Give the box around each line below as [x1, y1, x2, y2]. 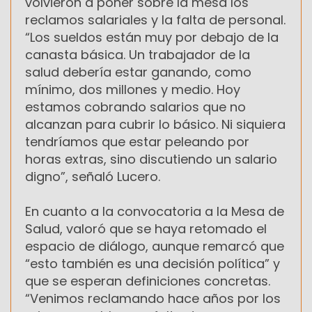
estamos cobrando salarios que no [25, 98, 246, 116]
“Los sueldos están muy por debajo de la [25, 29, 279, 47]
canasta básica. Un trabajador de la [25, 46, 250, 64]
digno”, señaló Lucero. [25, 168, 160, 186]
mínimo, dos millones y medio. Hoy [25, 81, 240, 99]
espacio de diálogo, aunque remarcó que [25, 237, 284, 256]
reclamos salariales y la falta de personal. [25, 11, 286, 29]
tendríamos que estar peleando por [25, 133, 249, 151]
